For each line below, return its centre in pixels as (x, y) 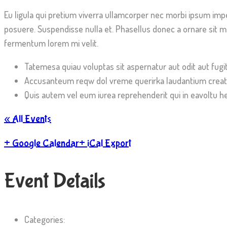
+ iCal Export (105, 143)
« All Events (28, 119)
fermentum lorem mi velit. (51, 43)
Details (79, 181)
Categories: (45, 219)
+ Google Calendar (42, 143)
